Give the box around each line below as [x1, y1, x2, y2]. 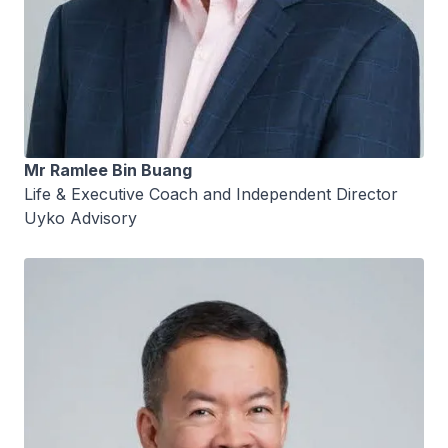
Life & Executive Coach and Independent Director [24, 184, 398, 205]
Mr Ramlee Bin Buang [24, 160, 192, 181]
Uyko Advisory [24, 208, 137, 229]
